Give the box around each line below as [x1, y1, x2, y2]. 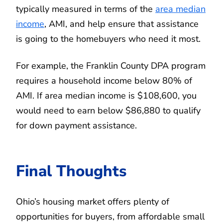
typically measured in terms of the [16, 2, 155, 15]
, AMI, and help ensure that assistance [44, 17, 199, 30]
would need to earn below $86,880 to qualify [16, 104, 201, 116]
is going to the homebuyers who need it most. [16, 32, 201, 45]
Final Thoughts [16, 160, 126, 182]
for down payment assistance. [16, 119, 137, 131]
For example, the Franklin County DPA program [16, 59, 206, 72]
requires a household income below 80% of [16, 74, 192, 87]
